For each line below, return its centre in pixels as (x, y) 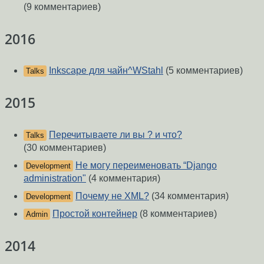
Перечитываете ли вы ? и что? (115, 134)
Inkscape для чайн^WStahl (106, 71)
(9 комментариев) (62, 6)
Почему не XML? (112, 196)
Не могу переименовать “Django (146, 165)
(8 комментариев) (177, 213)
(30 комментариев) (65, 147)
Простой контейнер (95, 213)
